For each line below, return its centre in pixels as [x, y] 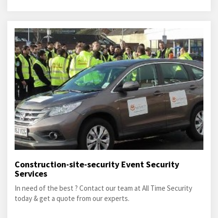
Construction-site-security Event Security [97, 164]
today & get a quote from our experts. [72, 198]
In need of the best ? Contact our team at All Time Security [103, 188]
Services [31, 173]
